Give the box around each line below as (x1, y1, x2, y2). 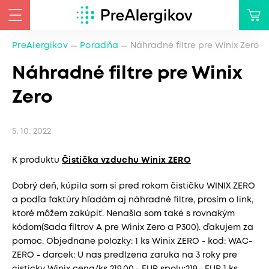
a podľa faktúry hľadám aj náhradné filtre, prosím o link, (12, 196, 253, 204)
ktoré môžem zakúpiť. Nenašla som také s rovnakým (12, 210, 235, 217)
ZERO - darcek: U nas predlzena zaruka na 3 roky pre (12, 252, 237, 259)
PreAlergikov (12, 42, 68, 49)
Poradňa (80, 42, 119, 49)
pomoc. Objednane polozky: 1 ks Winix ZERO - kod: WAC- (12, 238, 252, 245)
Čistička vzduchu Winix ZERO (62, 157, 192, 164)
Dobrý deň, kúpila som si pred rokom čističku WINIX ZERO (12, 183, 255, 190)
